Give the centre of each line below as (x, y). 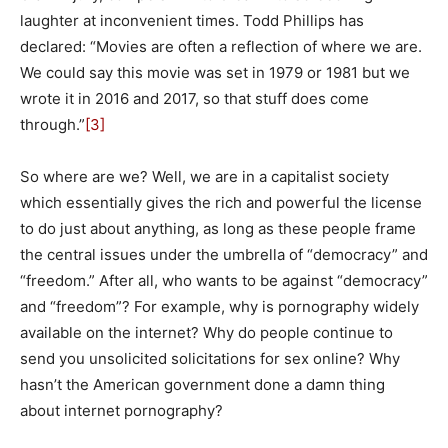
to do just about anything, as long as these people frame (218, 228)
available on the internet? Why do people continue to (206, 332)
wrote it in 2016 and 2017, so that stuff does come (194, 98)
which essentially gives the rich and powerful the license (221, 202)
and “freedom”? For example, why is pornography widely (219, 306)
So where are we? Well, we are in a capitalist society (204, 176)
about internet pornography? (121, 410)
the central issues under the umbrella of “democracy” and (224, 254)
